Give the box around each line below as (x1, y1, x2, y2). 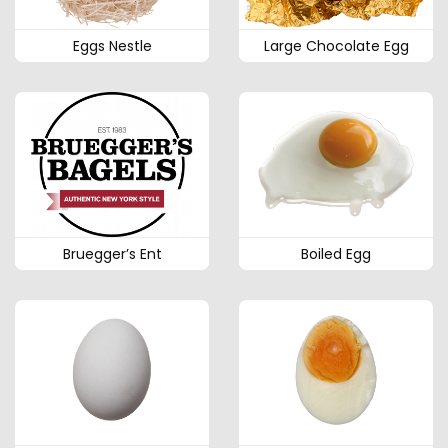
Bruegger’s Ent (62, 244, 162, 265)
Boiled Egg (301, 244, 371, 265)
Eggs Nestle (72, 36, 152, 57)
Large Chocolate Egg (263, 36, 409, 57)
